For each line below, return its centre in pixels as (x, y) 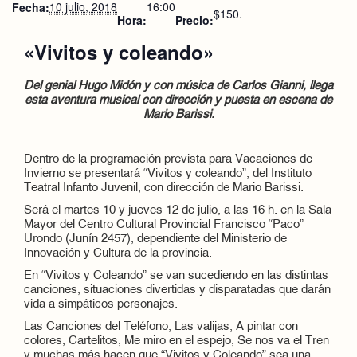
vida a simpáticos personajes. (101, 305)
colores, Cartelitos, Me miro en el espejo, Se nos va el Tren (177, 341)
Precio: (194, 20)
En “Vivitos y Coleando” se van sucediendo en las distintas (176, 276)
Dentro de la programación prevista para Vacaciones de (168, 160)
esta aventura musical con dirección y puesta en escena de (178, 101)
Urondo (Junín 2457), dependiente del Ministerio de (155, 239)
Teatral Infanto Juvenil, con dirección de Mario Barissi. (164, 188)
